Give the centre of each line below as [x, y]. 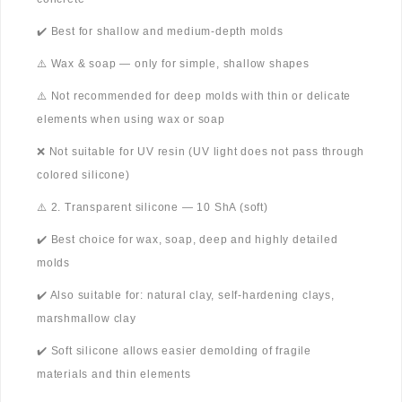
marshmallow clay [87, 319]
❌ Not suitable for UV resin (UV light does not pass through [201, 152]
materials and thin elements [114, 375]
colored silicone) [83, 175]
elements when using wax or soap [131, 120]
